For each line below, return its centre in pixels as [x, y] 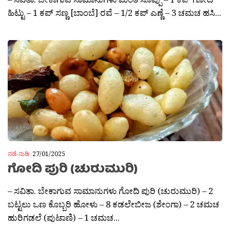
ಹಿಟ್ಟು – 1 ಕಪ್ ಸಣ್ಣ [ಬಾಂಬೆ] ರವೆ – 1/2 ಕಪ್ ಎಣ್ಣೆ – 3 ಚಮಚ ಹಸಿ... [114, 13]
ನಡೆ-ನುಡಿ [18, 154]
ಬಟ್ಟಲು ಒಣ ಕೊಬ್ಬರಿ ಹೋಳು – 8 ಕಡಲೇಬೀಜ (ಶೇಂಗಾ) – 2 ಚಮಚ [113, 204]
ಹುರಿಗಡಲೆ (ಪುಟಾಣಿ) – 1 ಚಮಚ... [64, 217]
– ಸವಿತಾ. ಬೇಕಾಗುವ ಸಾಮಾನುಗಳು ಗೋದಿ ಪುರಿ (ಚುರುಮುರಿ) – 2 [110, 190]
